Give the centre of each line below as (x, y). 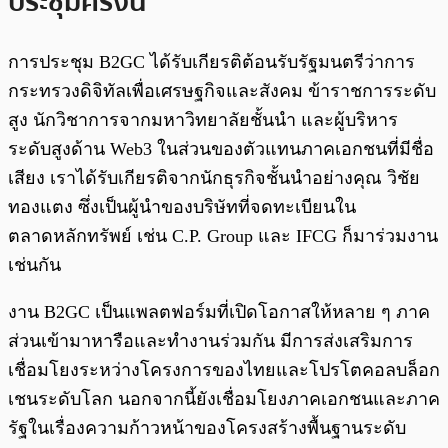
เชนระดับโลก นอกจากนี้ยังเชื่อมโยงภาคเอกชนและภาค (224, 399)
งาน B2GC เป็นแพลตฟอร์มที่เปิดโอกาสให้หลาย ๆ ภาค (219, 312)
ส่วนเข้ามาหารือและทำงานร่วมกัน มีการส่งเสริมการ (210, 341)
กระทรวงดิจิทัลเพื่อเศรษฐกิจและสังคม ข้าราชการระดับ (222, 91)
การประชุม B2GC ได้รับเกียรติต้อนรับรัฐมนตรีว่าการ (211, 62)
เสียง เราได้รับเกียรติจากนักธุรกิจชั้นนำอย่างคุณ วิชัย (214, 178)
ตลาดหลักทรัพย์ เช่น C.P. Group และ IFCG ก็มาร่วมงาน (223, 236)
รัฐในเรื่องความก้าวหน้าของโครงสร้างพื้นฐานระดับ (207, 428)
